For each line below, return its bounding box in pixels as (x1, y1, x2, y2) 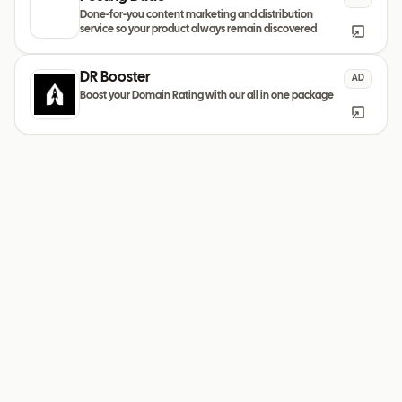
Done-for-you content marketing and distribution (80, 10, 313, 21)
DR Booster (80, 71, 150, 85)
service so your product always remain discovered (80, 24, 317, 35)
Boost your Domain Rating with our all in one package (80, 91, 334, 101)
